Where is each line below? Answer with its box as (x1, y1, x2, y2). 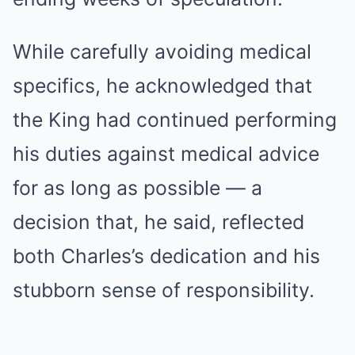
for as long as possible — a (13, 176, 262, 200)
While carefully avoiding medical (13, 40, 311, 63)
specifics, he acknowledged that (13, 74, 312, 97)
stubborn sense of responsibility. (13, 278, 315, 302)
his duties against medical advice (13, 142, 319, 166)
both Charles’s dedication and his (13, 244, 320, 268)
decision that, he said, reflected (13, 210, 304, 234)
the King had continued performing (13, 108, 337, 132)
